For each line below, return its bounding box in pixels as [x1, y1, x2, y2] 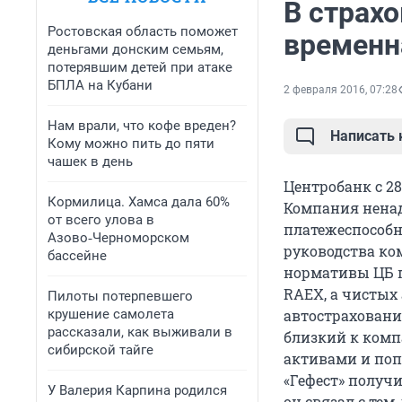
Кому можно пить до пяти [48, 135, 214, 152]
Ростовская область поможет [48, 23, 238, 39]
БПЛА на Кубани [48, 77, 153, 93]
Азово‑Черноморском [48, 230, 189, 246]
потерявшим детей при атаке [48, 59, 232, 75]
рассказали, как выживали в [48, 324, 232, 340]
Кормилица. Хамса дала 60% [48, 194, 230, 210]
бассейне [48, 248, 107, 264]
